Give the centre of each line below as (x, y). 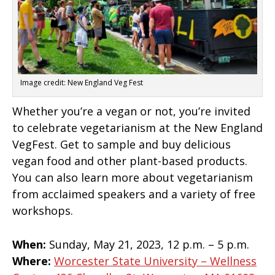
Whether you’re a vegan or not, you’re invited (131, 111)
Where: (33, 261)
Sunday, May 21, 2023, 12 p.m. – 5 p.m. (148, 245)
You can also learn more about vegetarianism (133, 177)
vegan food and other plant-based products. (130, 161)
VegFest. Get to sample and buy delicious (122, 144)
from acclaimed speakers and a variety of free (134, 194)
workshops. (44, 210)
